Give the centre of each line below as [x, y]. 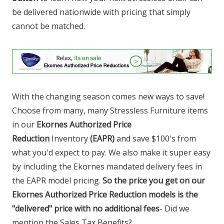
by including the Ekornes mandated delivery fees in [107, 167]
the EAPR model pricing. [57, 181]
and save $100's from [155, 139]
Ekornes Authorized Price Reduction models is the [105, 195]
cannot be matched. [48, 26]
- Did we [174, 209]
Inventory [70, 139]
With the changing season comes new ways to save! [108, 97]
